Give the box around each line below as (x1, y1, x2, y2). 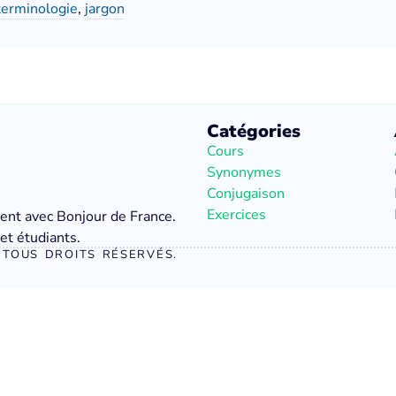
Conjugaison (207, 184, 285, 203)
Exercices (207, 205, 266, 225)
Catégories (207, 119, 301, 143)
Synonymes (207, 163, 281, 182)
